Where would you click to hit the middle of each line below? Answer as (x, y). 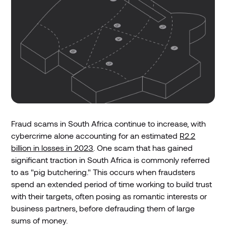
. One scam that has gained (143, 147)
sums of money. (40, 220)
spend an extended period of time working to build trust (112, 184)
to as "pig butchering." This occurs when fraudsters (103, 172)
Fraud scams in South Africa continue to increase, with (109, 123)
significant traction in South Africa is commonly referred (111, 159)
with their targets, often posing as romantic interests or (109, 196)
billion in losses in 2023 (52, 147)
